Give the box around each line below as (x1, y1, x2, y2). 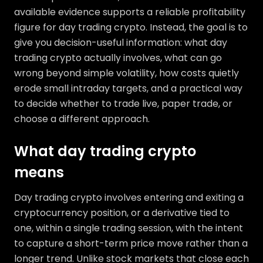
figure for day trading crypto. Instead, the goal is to (14, 21, 248, 35)
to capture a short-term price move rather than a (14, 237, 248, 251)
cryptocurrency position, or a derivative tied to (14, 206, 230, 220)
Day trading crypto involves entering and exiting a (14, 191, 244, 205)
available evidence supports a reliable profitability (14, 5, 245, 19)
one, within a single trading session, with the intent (14, 221, 243, 235)
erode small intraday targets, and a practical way (14, 82, 242, 96)
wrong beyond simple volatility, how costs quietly (14, 66, 239, 80)
